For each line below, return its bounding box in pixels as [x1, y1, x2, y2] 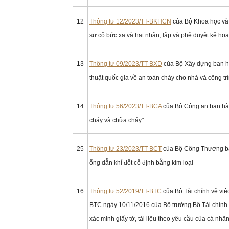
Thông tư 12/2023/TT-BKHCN [89, 18, 171, 25]
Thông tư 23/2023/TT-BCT [89, 145, 162, 152]
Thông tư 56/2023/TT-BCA [89, 103, 162, 110]
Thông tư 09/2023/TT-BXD [89, 60, 162, 67]
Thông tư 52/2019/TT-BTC [89, 188, 162, 195]
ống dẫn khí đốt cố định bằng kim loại [89, 159, 193, 166]
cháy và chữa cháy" [89, 117, 144, 124]
